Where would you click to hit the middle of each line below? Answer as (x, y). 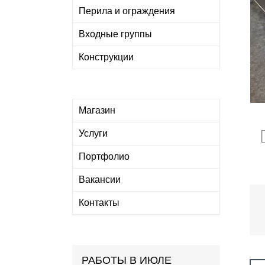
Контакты (99, 203)
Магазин (97, 110)
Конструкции (106, 57)
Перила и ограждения (127, 11)
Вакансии (100, 180)
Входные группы (115, 34)
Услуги (93, 133)
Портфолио (104, 156)
